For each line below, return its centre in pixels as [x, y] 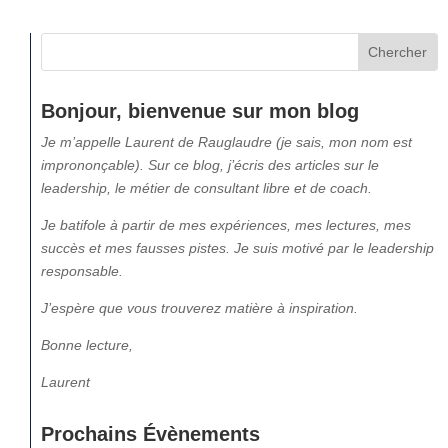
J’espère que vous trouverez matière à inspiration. [199, 307]
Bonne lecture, [87, 344]
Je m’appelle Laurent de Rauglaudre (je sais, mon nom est [226, 141]
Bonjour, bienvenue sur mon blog [200, 110]
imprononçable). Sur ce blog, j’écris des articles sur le [210, 164]
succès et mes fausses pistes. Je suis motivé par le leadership [237, 247]
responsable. [82, 270]
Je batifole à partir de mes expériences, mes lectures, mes [226, 224]
